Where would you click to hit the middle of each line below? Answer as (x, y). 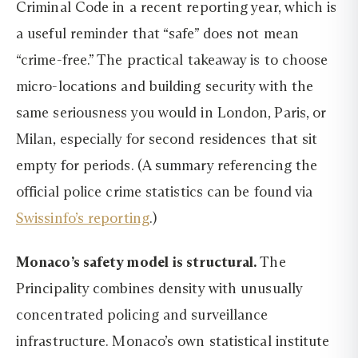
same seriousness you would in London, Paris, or (171, 112)
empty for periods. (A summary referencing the (167, 165)
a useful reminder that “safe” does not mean (157, 33)
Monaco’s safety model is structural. (137, 263)
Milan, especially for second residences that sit (167, 139)
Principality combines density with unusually (159, 289)
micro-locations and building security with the (165, 86)
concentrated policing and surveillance (142, 315)
